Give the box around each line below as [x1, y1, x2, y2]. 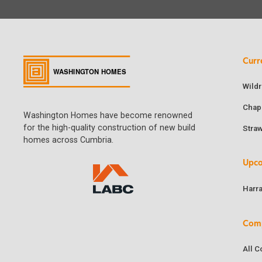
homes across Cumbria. [23, 135, 113, 144]
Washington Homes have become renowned [23, 110, 192, 120]
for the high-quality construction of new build [23, 122, 195, 132]
